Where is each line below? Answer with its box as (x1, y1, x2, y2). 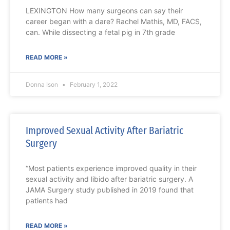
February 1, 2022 (68, 81, 118, 89)
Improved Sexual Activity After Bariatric (26, 124, 183, 138)
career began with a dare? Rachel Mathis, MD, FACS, (26, 17, 202, 26)
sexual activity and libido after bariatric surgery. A (26, 175, 193, 184)
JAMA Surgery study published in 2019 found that (26, 185, 194, 195)
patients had (26, 196, 68, 205)
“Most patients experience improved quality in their (26, 164, 197, 173)
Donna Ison (26, 81, 60, 89)
